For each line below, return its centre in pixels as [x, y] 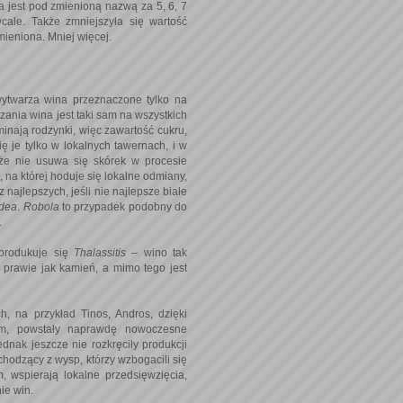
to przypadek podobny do [124, 206]
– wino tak [160, 252]
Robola [42, 206]
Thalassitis [103, 252]
